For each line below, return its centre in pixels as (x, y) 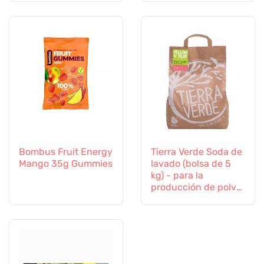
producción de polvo (196, 187)
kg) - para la (177, 176)
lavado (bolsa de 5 (191, 164)
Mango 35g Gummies (66, 164)
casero (166, 199)
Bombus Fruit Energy (66, 152)
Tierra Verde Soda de (197, 152)
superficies (43, 7)
